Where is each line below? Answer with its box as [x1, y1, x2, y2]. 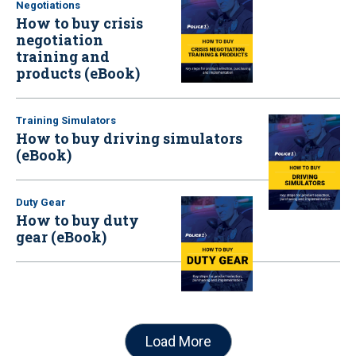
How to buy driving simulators [16, 128, 242, 148]
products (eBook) [16, 63, 140, 83]
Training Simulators [16, 114, 116, 126]
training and [16, 46, 110, 66]
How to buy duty [16, 210, 139, 230]
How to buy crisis [16, 13, 143, 33]
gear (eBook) [16, 226, 106, 246]
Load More [145, 333, 211, 350]
